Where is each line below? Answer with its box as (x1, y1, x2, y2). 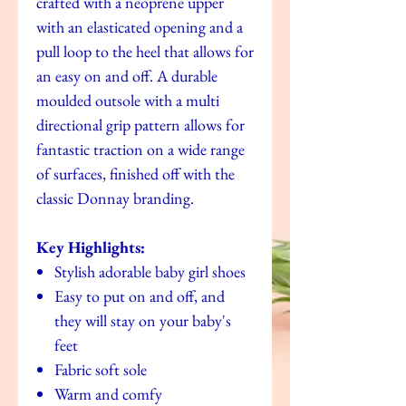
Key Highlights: (36, 236, 145, 257)
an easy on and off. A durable (36, 64, 217, 86)
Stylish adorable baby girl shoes (54, 260, 246, 282)
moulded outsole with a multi (36, 89, 219, 111)
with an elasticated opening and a (36, 15, 243, 37)
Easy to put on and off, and (54, 285, 225, 306)
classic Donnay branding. (36, 187, 194, 208)
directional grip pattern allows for (36, 113, 245, 135)
